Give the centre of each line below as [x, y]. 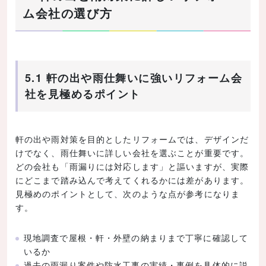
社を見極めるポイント [83, 94]
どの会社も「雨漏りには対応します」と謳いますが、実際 [132, 167]
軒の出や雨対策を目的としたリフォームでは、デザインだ [132, 139]
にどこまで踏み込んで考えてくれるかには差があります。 [132, 180]
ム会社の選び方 [68, 12]
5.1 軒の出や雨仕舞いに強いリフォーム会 [134, 78]
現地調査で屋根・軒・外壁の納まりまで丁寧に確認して [136, 237]
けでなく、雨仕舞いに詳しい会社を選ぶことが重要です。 [132, 153]
